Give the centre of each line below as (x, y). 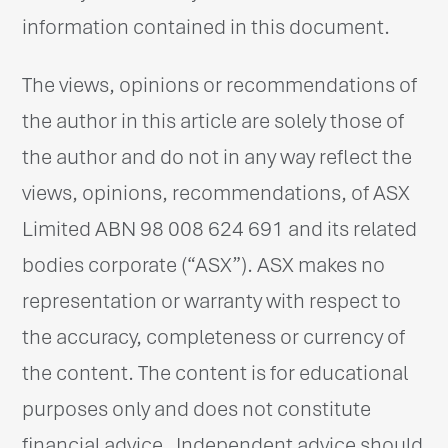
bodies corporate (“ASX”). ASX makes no (204, 264)
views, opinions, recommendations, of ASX (216, 192)
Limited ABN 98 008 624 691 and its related (220, 228)
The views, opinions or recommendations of (220, 84)
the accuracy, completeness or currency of (214, 336)
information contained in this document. (206, 26)
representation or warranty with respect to (212, 300)
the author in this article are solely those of (213, 120)
